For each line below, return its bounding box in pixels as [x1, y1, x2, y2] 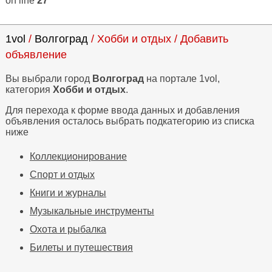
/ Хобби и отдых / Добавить [87, 33, 228, 45]
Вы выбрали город [5, 73, 92, 84]
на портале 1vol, [143, 73, 220, 84]
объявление [5, 49, 67, 61]
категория [5, 84, 53, 95]
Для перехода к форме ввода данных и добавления [5, 105, 240, 115]
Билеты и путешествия [29, 242, 133, 253]
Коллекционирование [29, 151, 127, 161]
